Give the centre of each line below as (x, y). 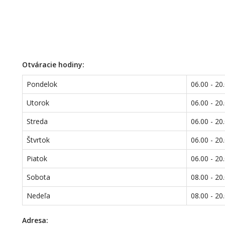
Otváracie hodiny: (53, 65)
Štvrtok (38, 140)
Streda (37, 121)
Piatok (37, 158)
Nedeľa (39, 196)
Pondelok (42, 84)
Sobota (39, 177)
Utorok (38, 103)
